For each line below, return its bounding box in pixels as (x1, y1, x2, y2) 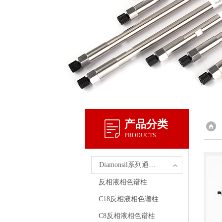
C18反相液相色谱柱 (99, 195, 159, 203)
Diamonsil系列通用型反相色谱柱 (149, 161, 156, 168)
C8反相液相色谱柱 (99, 212, 156, 220)
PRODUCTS (124, 132, 156, 139)
